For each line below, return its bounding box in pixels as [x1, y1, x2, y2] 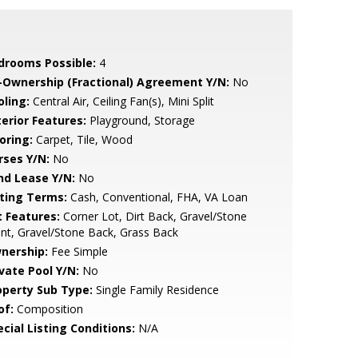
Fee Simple [47, 244, 108, 259]
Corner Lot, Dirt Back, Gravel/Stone [59, 209, 247, 224]
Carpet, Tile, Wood [32, 132, 133, 147]
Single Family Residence [92, 282, 219, 297]
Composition [13, 301, 83, 316]
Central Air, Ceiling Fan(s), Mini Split [29, 93, 214, 109]
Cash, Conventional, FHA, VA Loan [66, 189, 248, 205]
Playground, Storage [86, 113, 195, 128]
